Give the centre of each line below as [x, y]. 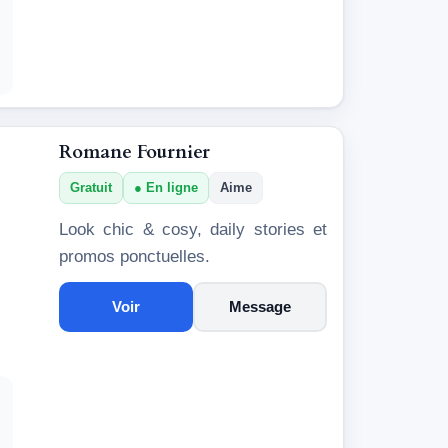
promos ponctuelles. [134, 256]
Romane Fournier [134, 152]
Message [260, 306]
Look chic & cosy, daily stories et [193, 229]
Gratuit [91, 187]
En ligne [172, 187]
